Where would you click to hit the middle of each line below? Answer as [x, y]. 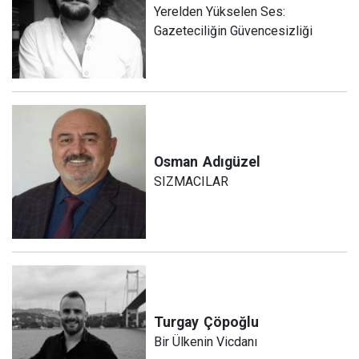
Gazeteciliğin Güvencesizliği [234, 30]
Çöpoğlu [232, 323]
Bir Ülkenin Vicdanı [206, 342]
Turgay [177, 323]
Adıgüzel [232, 162]
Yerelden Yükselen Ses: [220, 11]
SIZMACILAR [192, 182]
